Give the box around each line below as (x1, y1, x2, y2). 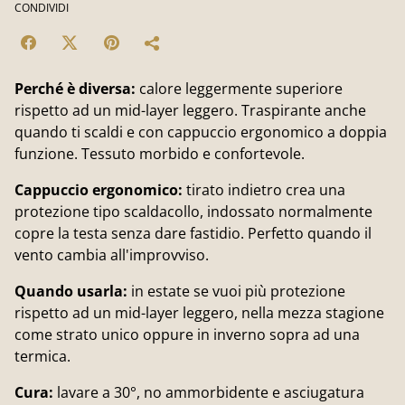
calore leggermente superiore (139, 79, 343, 99)
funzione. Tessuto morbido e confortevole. (14, 144, 305, 164)
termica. (14, 346, 71, 366)
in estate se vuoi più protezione (131, 281, 345, 301)
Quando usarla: (14, 281, 131, 301)
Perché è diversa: (14, 79, 139, 99)
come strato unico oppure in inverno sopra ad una (14, 325, 360, 344)
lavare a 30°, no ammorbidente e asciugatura (57, 382, 364, 402)
